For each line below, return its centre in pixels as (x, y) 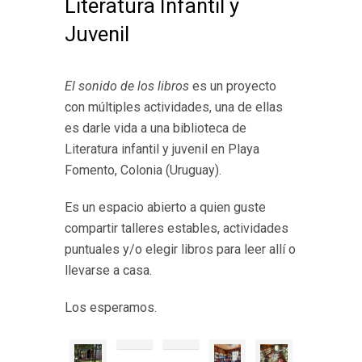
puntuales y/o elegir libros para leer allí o (180, 249)
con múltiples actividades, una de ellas (174, 107)
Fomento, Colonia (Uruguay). (143, 170)
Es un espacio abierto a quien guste (165, 207)
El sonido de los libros (127, 86)
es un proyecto (233, 86)
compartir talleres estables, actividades (177, 228)
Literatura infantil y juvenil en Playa (162, 149)
